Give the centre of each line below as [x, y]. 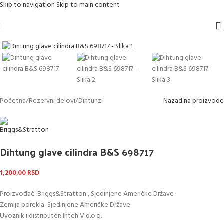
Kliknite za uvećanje [59, 34]
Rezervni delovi [52, 101]
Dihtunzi [91, 101]
